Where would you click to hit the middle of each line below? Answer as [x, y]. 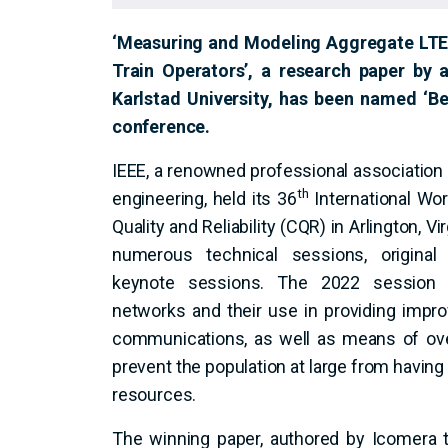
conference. [161, 126]
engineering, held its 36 [204, 198]
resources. [154, 394]
